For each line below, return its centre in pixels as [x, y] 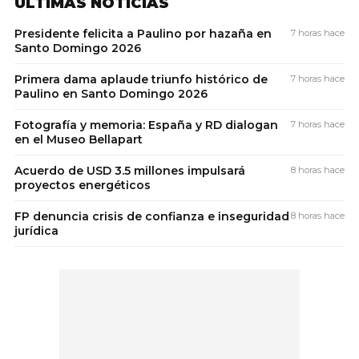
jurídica [36, 230]
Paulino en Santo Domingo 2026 [111, 93]
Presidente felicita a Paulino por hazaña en [143, 33]
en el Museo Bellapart [79, 139]
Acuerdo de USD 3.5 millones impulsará [130, 170]
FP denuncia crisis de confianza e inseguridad [152, 216]
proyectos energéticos [83, 185]
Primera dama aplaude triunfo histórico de [141, 79]
